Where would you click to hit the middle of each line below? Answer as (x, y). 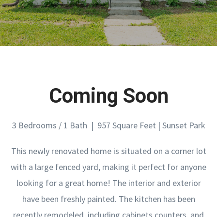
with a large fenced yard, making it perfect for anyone (108, 167)
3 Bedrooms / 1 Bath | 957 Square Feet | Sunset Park (108, 125)
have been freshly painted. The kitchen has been (108, 199)
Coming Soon (108, 96)
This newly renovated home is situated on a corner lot (108, 151)
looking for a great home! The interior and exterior (108, 183)
